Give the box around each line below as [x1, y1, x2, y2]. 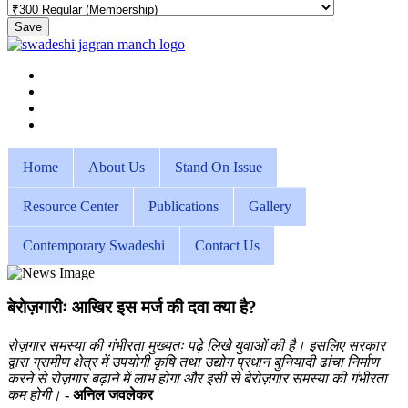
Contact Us [195, 237, 260, 253]
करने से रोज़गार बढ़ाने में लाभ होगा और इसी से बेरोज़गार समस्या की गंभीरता [7, 370, 387, 386]
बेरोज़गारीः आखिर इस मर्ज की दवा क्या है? [7, 298, 257, 318]
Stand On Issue [175, 158, 262, 175]
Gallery [249, 198, 291, 214]
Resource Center [23, 198, 118, 214]
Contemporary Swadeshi [23, 237, 165, 253]
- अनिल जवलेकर [65, 386, 153, 403]
